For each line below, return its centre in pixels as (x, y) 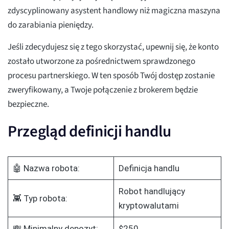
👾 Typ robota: (40, 199)
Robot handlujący (152, 191)
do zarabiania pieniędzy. (51, 25)
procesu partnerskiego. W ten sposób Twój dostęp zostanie (111, 76)
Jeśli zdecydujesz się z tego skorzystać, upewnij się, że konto (113, 47)
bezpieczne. (28, 105)
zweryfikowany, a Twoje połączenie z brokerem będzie (103, 90)
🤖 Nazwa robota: (46, 168)
